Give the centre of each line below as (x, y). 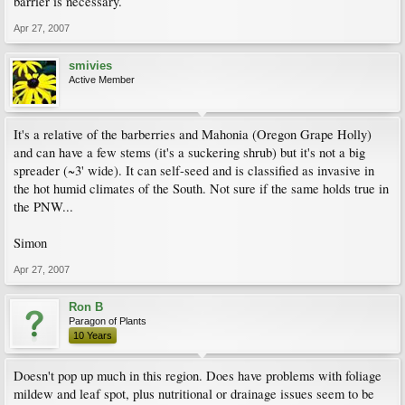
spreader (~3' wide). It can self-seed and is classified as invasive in (194, 170)
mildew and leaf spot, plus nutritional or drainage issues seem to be (194, 394)
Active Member (102, 80)
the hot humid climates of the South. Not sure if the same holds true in (201, 188)
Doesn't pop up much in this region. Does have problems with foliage (198, 376)
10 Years (93, 335)
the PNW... (43, 207)
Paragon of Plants (108, 321)
